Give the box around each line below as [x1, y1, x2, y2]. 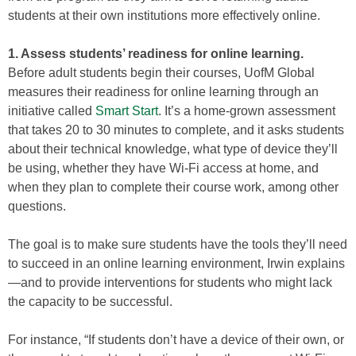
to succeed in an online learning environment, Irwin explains [8, 257, 345, 270]
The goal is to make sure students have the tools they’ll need [8, 238, 347, 251]
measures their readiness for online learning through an [8, 85, 319, 99]
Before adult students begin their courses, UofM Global [8, 66, 315, 79]
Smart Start [95, 104, 158, 118]
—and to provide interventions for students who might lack [8, 276, 332, 289]
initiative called [8, 104, 95, 118]
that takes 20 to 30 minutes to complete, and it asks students [8, 123, 344, 137]
